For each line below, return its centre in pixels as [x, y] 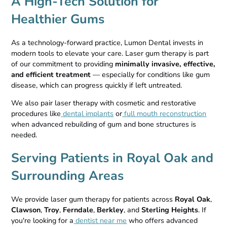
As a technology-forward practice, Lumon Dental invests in [107, 43]
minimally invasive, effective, [165, 64]
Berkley [110, 210]
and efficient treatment [51, 74]
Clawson [26, 210]
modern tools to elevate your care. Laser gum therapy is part [110, 53]
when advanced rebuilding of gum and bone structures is [104, 125]
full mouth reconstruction [164, 114]
